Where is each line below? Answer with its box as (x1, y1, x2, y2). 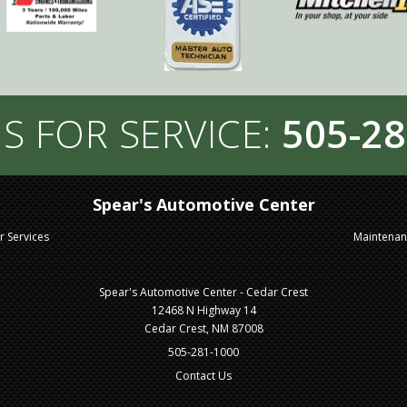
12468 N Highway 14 (151, 303, 256, 319)
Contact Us (175, 368, 232, 384)
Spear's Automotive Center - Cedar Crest (99, 284, 308, 301)
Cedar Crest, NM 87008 (144, 321, 263, 337)
